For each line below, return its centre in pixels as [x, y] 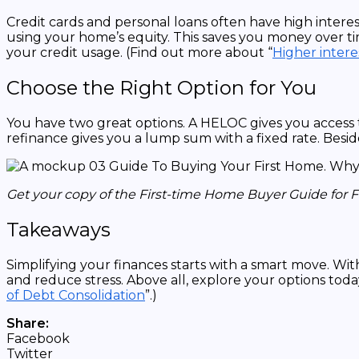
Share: [28, 323]
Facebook [38, 338]
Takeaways [58, 229]
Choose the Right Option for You [164, 88]
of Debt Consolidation [76, 295]
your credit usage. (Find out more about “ [139, 53]
